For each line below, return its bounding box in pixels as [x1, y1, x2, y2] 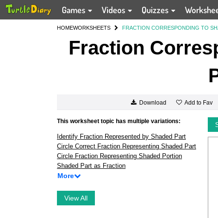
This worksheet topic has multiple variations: [57, 118, 181, 125]
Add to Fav [184, 99, 213, 106]
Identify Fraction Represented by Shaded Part [57, 133, 186, 140]
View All [64, 194, 88, 202]
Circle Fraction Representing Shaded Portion [57, 152, 182, 160]
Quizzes [142, 4, 171, 15]
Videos [102, 4, 127, 15]
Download [139, 99, 166, 107]
